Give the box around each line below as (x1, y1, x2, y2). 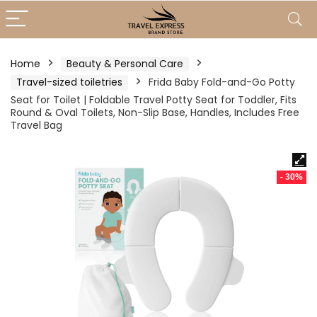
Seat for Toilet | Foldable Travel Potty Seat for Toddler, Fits (11, 93, 296, 107)
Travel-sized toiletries (16, 75, 122, 89)
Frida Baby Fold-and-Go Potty (149, 75, 295, 89)
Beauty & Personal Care (67, 57, 183, 71)
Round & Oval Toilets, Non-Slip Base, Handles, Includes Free (11, 105, 299, 120)
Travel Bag (11, 118, 62, 132)
